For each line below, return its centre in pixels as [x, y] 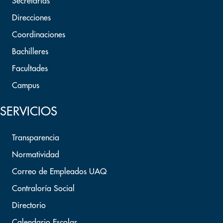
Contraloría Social [43, 189]
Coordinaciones [39, 35]
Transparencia [36, 138]
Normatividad [36, 155]
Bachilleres [30, 52]
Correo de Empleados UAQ [59, 172]
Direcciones [31, 18]
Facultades [30, 69]
